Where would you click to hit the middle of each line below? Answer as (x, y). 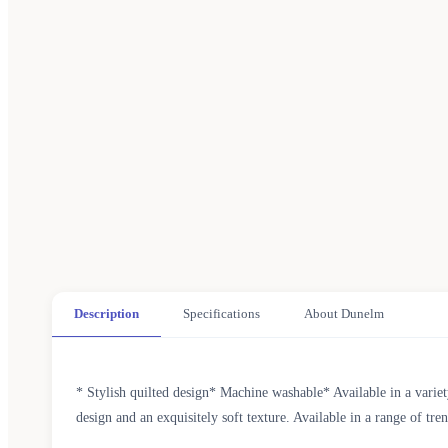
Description (106, 314)
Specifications (221, 314)
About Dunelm (344, 314)
